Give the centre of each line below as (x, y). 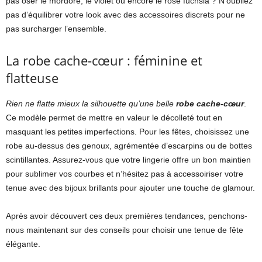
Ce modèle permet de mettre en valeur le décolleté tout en (114, 117)
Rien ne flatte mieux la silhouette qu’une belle (91, 103)
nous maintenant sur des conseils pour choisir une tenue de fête (125, 230)
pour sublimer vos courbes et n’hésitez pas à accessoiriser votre (125, 173)
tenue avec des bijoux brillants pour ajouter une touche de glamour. (130, 187)
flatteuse (32, 77)
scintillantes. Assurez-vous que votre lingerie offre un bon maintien (128, 159)
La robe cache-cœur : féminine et (104, 60)
